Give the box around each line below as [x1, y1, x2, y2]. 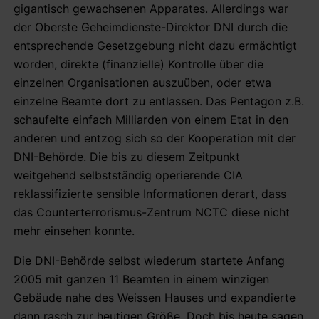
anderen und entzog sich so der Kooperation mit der [14, 130, 296, 145]
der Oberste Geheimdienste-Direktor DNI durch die [14, 19, 288, 34]
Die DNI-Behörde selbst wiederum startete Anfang [14, 253, 285, 268]
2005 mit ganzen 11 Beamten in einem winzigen [14, 271, 269, 286]
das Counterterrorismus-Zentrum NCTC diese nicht [14, 204, 290, 219]
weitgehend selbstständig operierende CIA [14, 167, 243, 182]
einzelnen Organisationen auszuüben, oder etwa [14, 75, 271, 90]
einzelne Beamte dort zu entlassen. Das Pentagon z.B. [14, 93, 304, 108]
